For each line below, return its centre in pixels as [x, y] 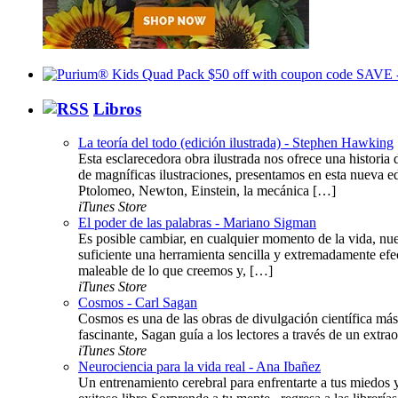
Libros [117, 108]
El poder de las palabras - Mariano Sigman [197, 223]
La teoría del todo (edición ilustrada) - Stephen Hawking [236, 143]
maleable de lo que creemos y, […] [175, 271]
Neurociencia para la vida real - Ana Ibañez [199, 367]
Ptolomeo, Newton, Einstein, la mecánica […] [207, 191]
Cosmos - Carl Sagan [138, 303]
